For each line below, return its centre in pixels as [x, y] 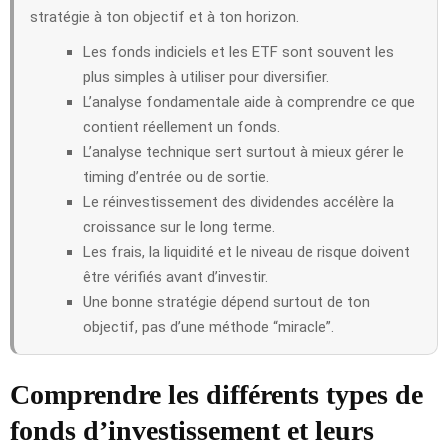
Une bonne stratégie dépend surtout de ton [226, 301]
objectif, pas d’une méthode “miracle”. [208, 326]
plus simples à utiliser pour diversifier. [206, 76]
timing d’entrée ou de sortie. [176, 176]
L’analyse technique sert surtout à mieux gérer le [243, 151]
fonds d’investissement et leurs [192, 430]
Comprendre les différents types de [216, 394]
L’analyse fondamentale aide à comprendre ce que [249, 101]
